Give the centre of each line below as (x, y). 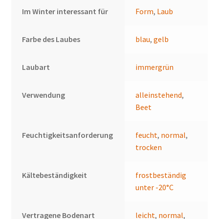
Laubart (36, 67)
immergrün (155, 67)
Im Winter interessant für (65, 11)
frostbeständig (161, 175)
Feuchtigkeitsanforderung (68, 135)
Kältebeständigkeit (55, 175)
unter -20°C (155, 187)
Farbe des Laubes (51, 39)
